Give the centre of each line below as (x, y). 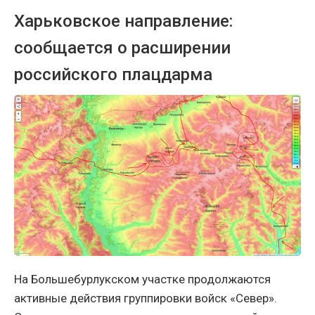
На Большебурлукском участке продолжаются (142, 279)
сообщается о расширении (122, 47)
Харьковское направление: (123, 21)
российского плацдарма (113, 74)
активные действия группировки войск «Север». (146, 298)
